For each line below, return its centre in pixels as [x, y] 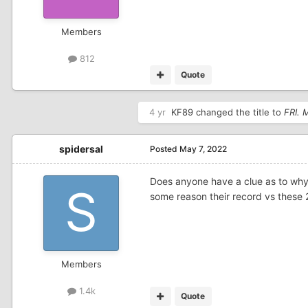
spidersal [81, 148]
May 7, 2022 [203, 148]
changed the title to [239, 112]
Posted [165, 148]
